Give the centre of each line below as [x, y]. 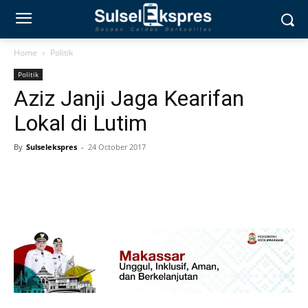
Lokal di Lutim [80, 123]
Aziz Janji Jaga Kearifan [129, 98]
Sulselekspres [52, 147]
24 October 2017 [117, 147]
